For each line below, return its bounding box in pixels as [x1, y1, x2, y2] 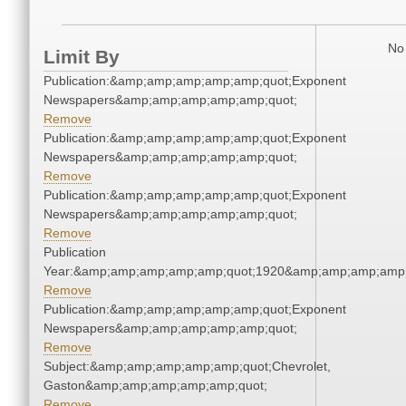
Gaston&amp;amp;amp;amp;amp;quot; [43, 378, 267, 393]
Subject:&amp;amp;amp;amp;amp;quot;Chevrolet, [43, 359, 331, 374]
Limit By [43, 46, 120, 68]
